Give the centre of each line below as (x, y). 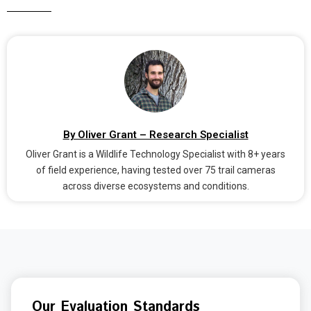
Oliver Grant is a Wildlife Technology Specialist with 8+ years (155, 154)
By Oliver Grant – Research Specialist (155, 134)
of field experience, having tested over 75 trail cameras (155, 170)
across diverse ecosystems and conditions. (155, 186)
